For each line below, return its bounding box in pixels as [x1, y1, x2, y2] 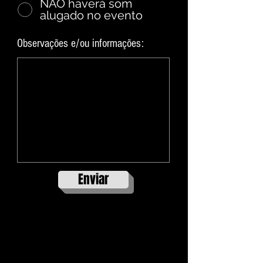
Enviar [78, 170, 109, 188]
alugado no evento [40, 8, 143, 22]
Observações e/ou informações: [17, 37, 144, 50]
